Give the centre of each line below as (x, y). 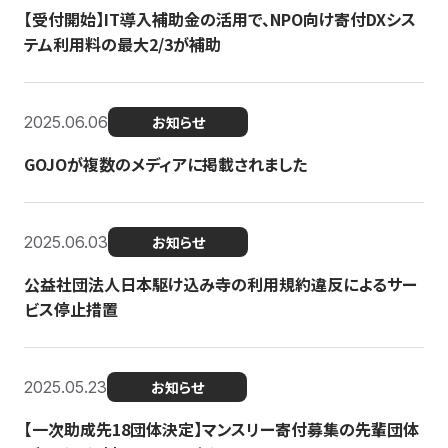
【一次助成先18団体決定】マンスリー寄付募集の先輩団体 (221, 429)
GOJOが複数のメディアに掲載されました (165, 164)
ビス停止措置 (71, 309)
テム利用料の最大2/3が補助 (122, 44)
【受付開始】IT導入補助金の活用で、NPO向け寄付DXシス (220, 19)
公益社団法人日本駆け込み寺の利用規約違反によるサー (220, 284)
